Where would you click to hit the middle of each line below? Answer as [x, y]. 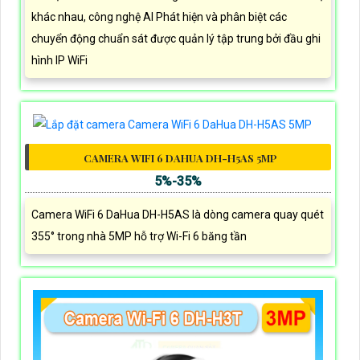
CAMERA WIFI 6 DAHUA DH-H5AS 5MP [180, 157]
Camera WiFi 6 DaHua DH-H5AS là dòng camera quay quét [178, 214]
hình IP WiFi [59, 60]
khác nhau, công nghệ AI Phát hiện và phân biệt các [159, 16]
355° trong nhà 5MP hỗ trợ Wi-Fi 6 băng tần [139, 236]
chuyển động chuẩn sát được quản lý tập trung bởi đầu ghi [176, 38]
